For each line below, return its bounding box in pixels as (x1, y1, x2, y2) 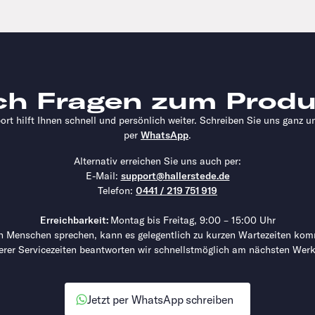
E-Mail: (85, 169, 121, 183)
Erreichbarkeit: (39, 214, 110, 227)
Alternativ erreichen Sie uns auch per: (74, 155, 241, 168)
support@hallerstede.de (120, 169, 230, 183)
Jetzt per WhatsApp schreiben (86, 292, 234, 307)
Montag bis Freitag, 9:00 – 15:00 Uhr (110, 214, 276, 227)
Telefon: (98, 184, 136, 198)
